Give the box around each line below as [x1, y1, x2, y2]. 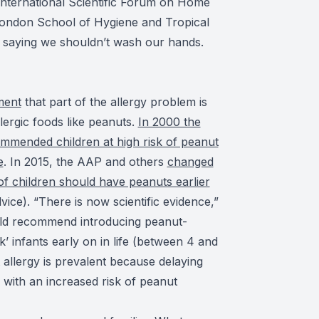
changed [167, 154, 214, 169]
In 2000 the [137, 114, 201, 129]
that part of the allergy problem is [21, 94, 207, 109]
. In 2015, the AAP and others [3, 154, 167, 169]
